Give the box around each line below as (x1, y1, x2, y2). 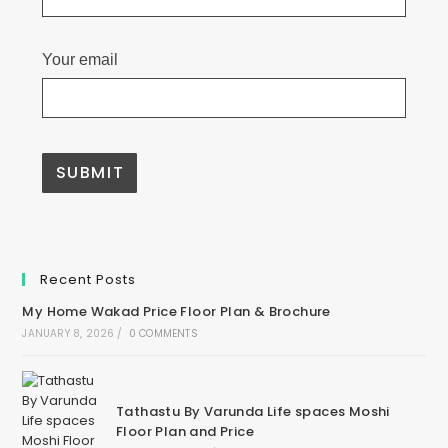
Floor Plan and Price (115, 422, 254, 441)
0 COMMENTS (128, 326, 198, 341)
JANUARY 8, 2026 (22, 326, 115, 341)
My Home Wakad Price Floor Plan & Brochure (22, 302, 331, 321)
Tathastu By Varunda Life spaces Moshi (115, 402, 390, 421)
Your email (42, 51, 119, 68)
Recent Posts (40, 270, 137, 289)
